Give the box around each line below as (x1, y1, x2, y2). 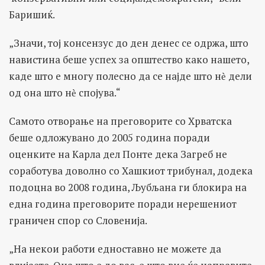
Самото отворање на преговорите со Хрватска (9, 114, 232, 128)
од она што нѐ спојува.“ (9, 86, 121, 100)
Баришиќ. (9, 8, 55, 22)
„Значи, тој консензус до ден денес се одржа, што (9, 36, 248, 50)
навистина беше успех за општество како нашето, (9, 53, 249, 67)
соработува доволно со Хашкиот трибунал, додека (9, 164, 253, 178)
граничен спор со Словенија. (9, 214, 147, 228)
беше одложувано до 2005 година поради (9, 131, 210, 145)
